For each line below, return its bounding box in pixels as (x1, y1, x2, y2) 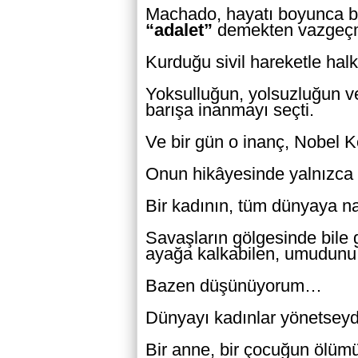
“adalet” (145, 20, 213, 40)
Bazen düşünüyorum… (145, 276, 322, 296)
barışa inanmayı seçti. (145, 100, 314, 120)
